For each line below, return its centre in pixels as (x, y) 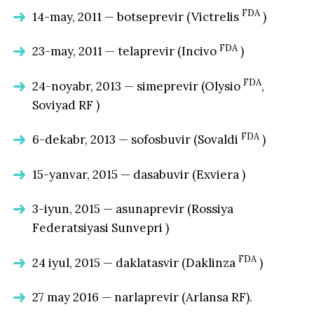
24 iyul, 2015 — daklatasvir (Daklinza (136, 262)
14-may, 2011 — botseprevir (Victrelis (137, 16)
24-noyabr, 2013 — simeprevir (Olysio (138, 86)
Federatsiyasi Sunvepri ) (101, 228)
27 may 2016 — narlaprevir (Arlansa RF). (143, 298)
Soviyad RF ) (66, 105)
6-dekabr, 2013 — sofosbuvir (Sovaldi (137, 140)
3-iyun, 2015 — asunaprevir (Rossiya (133, 209)
